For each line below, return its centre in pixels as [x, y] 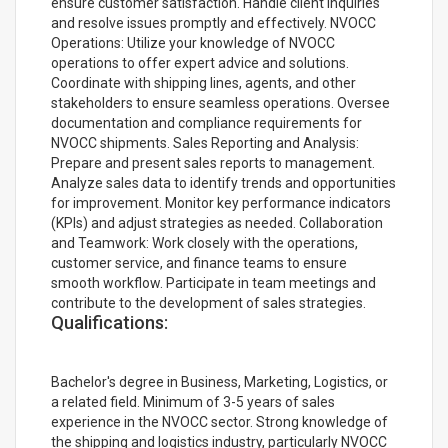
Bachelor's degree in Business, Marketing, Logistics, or [219, 382]
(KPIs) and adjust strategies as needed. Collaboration [217, 223]
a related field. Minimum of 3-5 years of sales [193, 402]
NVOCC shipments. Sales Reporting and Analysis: [205, 143]
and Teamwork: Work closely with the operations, [204, 243]
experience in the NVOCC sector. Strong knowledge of [219, 422]
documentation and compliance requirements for [206, 123]
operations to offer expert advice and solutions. [200, 63]
